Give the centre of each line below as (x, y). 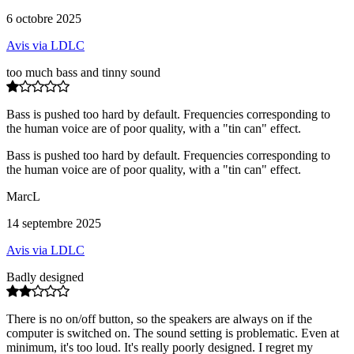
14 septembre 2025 (54, 223)
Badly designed (45, 277)
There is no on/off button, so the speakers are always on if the (159, 318)
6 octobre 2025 (44, 18)
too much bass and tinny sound (83, 72)
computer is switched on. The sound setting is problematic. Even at (173, 333)
